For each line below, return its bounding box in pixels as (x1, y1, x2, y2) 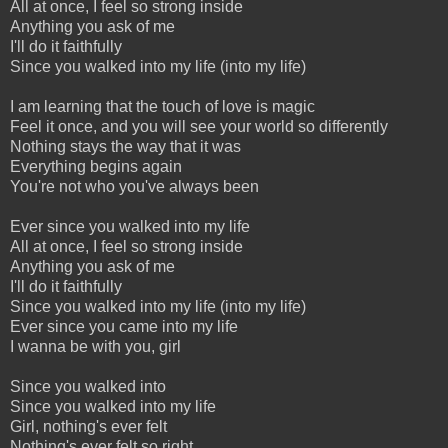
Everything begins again (10, 157, 182, 175)
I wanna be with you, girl (10, 337, 181, 355)
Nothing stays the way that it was (10, 137, 241, 155)
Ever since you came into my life (10, 317, 238, 335)
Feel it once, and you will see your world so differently (10, 117, 388, 135)
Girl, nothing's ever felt (10, 417, 167, 435)
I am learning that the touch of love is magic (10, 97, 315, 115)
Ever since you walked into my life (10, 217, 250, 235)
